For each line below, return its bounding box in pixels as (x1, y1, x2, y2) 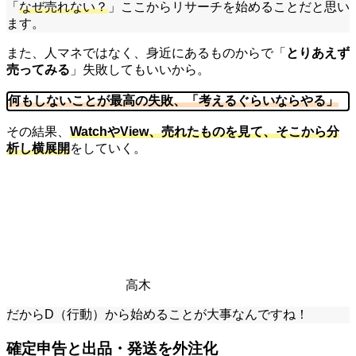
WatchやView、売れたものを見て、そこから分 (70, 124, 339, 138)
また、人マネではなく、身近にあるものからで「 (6, 45, 286, 60)
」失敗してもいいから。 (70, 62, 210, 76)
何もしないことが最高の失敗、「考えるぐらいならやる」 (8, 93, 339, 107)
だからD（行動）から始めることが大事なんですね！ (6, 307, 308, 321)
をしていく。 (70, 141, 146, 155)
